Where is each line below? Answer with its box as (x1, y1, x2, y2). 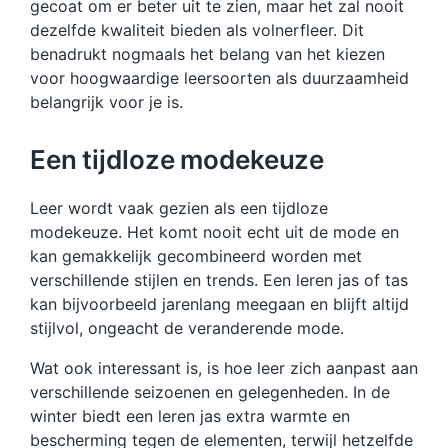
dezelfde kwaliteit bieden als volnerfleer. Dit (30, 19, 364, 40)
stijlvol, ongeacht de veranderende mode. (30, 317, 344, 338)
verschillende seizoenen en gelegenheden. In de (30, 381, 390, 402)
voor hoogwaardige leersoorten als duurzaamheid (30, 67, 409, 88)
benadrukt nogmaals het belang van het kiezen (30, 43, 385, 64)
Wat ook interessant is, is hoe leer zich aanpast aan (30, 357, 418, 378)
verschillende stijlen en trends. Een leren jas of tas (30, 269, 408, 290)
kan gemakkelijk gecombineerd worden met (30, 245, 362, 266)
